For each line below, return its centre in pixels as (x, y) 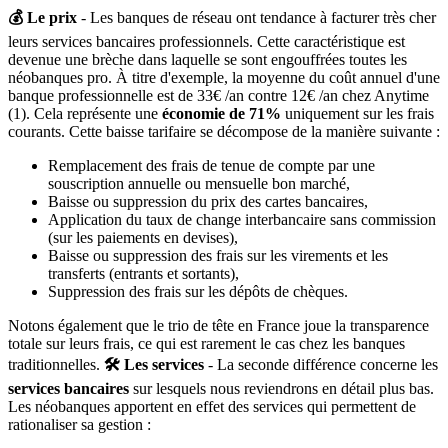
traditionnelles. (56, 364)
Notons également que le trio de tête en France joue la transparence (218, 325)
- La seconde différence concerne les (321, 364)
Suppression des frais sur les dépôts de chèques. (198, 291)
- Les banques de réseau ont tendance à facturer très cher (256, 17)
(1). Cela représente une (83, 113)
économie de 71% (219, 113)
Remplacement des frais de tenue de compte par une (211, 165)
